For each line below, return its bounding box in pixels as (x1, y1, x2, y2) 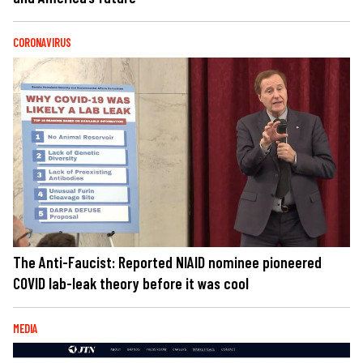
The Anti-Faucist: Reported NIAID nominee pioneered (13, 252, 322, 271)
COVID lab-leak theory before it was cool (13, 273, 249, 293)
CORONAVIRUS (13, 36, 71, 50)
